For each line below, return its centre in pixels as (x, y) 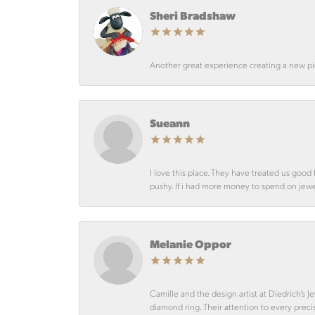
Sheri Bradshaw (193, 15)
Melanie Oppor (191, 244)
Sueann (170, 123)
